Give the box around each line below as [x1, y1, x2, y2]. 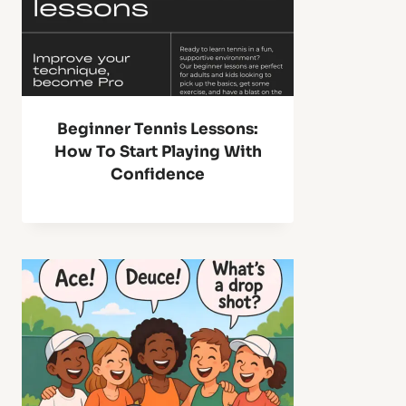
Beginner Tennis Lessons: [57, 120, 258, 139]
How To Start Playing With [53, 142, 262, 161]
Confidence [111, 165, 205, 184]
